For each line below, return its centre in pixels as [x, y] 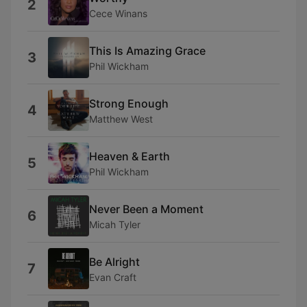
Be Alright [114, 261]
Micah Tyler [115, 224]
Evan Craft [113, 277]
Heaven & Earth [130, 156]
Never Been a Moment [146, 209]
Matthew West [121, 119]
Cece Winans [118, 13]
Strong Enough [129, 103]
